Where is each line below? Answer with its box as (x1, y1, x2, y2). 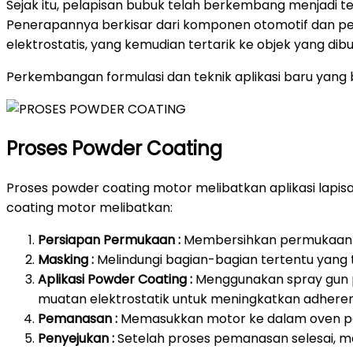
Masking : (38, 250, 94, 269)
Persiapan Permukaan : (38, 230, 180, 249)
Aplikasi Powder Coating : (38, 269, 192, 288)
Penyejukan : (38, 329, 114, 347)
